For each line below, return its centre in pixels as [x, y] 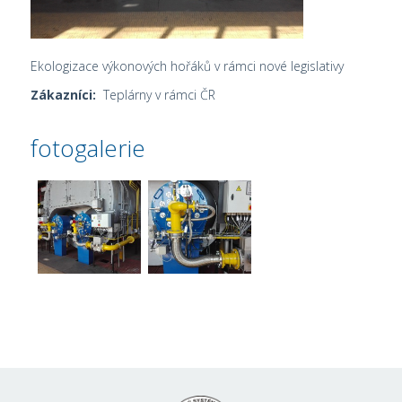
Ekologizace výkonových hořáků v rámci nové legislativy [188, 66]
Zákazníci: [64, 95]
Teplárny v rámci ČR [156, 95]
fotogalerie [88, 148]
